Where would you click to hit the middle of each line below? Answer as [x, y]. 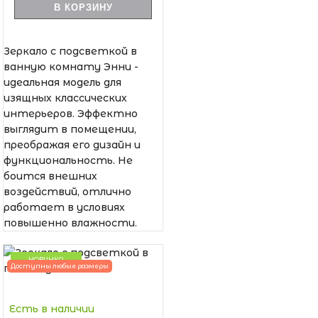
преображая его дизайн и [72, 144]
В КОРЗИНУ [83, 7]
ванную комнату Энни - [71, 66]
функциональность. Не [68, 160]
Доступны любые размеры [60, 265]
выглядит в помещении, [70, 129]
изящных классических [65, 98]
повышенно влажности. [70, 223]
